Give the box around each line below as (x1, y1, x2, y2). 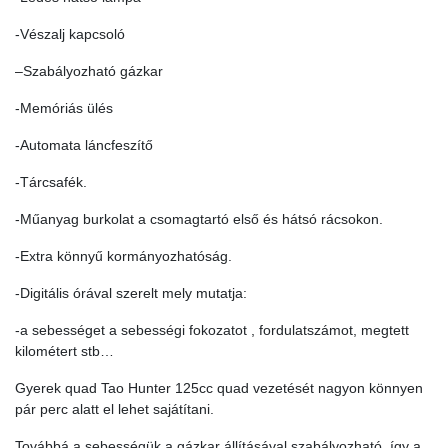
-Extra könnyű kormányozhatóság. (15, 248, 232, 265)
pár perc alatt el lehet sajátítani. (15, 401, 214, 418)
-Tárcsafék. (15, 174, 87, 191)
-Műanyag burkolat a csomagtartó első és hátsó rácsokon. (15, 211, 383, 228)
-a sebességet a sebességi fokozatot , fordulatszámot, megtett (15, 322, 409, 339)
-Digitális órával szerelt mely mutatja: (15, 285, 247, 302)
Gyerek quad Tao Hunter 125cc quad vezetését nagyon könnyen (15, 380, 423, 397)
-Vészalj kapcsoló (15, 26, 125, 43)
